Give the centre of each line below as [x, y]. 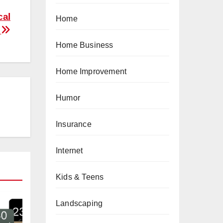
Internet [69, 151]
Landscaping [79, 203]
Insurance [74, 124]
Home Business [85, 45]
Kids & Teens [80, 177]
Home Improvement [91, 71]
